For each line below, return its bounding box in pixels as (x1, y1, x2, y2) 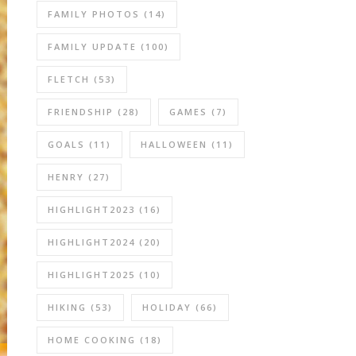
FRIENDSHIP (48, 106, 114, 118)
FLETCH (48, 73, 90, 85)
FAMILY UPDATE (48, 41, 137, 52)
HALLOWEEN (141, 138, 207, 150)
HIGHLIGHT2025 (48, 269, 135, 281)
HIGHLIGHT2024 (48, 236, 135, 248)
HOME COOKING (48, 334, 136, 346)
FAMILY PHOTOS (48, 8, 140, 20)
